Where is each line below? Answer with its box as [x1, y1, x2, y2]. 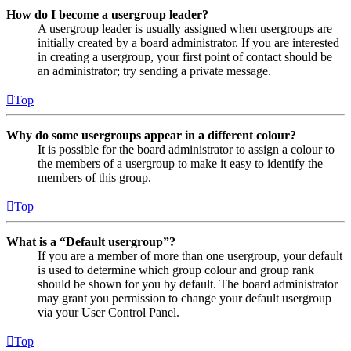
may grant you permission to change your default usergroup [38, 291, 331, 306]
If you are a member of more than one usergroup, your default [38, 249, 342, 263]
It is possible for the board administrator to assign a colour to [38, 143, 335, 157]
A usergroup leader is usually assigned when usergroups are [38, 22, 332, 36]
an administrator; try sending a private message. [38, 64, 271, 78]
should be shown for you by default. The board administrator [38, 277, 338, 291]
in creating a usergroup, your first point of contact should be [38, 50, 332, 64]
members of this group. [38, 171, 151, 185]
